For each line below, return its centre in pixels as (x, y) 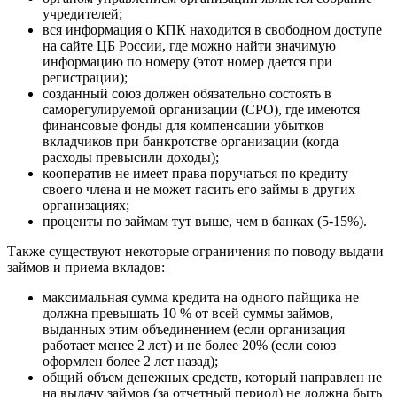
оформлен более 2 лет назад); (130, 362)
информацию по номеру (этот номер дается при (187, 62)
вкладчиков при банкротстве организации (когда (191, 142)
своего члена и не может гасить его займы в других (199, 190)
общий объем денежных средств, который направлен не (212, 378)
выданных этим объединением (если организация (194, 330)
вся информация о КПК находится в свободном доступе (212, 30)
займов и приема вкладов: (86, 268)
